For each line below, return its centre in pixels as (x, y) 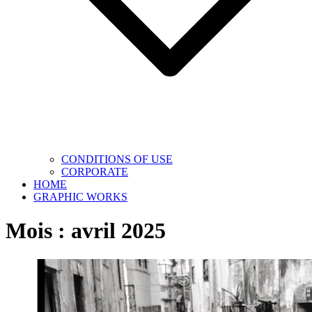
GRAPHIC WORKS (80, 196)
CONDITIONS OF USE (117, 159)
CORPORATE (95, 171)
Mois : (38, 231)
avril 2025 (118, 231)
